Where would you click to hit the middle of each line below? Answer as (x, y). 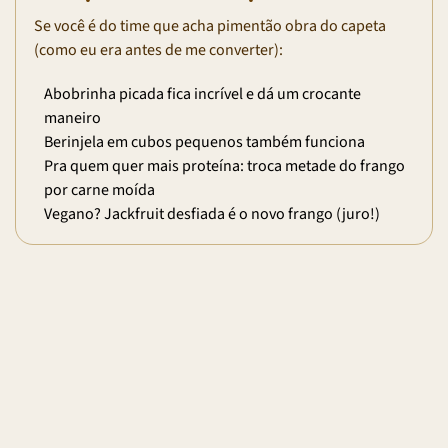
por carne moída (99, 189)
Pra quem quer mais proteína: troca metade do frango (224, 165)
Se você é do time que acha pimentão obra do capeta (210, 25)
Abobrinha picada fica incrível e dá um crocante (202, 93)
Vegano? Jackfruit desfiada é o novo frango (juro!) (212, 213)
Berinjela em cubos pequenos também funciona (204, 141)
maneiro (72, 117)
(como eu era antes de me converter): (158, 49)
